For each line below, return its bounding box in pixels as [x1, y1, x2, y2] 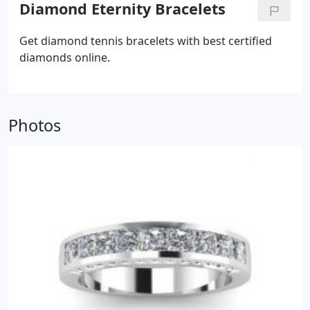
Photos [8, 114, 61, 136]
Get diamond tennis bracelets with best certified [19, 33, 272, 48]
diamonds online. [19, 50, 110, 65]
